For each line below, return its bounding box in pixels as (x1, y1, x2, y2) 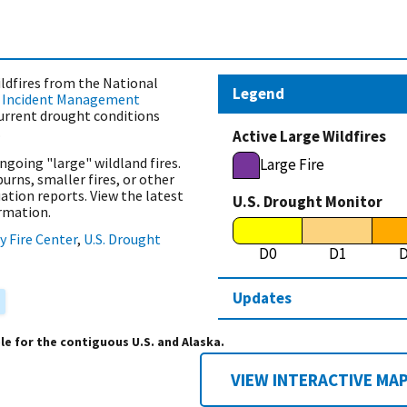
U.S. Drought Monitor (233, 191, 382, 212)
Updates (233, 287, 292, 308)
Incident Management (2, 89, 140, 108)
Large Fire (260, 154, 324, 175)
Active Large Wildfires (233, 125, 386, 146)
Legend (233, 83, 284, 104)
